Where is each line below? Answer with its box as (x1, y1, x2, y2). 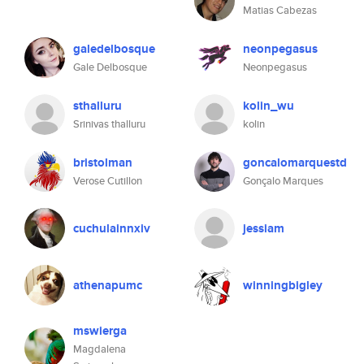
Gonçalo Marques (243, 173, 323, 188)
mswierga (73, 322, 127, 340)
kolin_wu (243, 97, 294, 115)
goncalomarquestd (243, 154, 347, 171)
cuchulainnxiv (73, 219, 150, 237)
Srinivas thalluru (73, 116, 145, 132)
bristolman (73, 154, 132, 171)
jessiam (243, 219, 284, 237)
